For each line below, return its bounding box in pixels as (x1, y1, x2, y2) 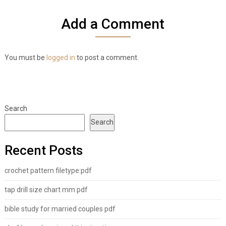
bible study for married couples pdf (4, 204, 116, 213)
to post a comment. (75, 53, 139, 62)
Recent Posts (4, 142, 83, 158)
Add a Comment (61, 15, 165, 32)
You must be (4, 53, 46, 62)
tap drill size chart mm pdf (4, 185, 88, 194)
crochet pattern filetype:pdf (4, 166, 92, 175)
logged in (46, 53, 75, 62)
